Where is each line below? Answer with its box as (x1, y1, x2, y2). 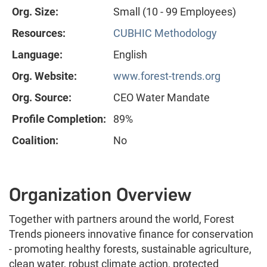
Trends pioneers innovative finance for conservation (9, 228, 253, 241)
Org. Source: (12, 91, 72, 104)
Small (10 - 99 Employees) (113, 5, 236, 18)
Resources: (12, 27, 66, 40)
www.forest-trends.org (113, 70, 221, 83)
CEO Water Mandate (113, 91, 210, 104)
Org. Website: (12, 70, 77, 83)
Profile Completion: (12, 113, 106, 126)
